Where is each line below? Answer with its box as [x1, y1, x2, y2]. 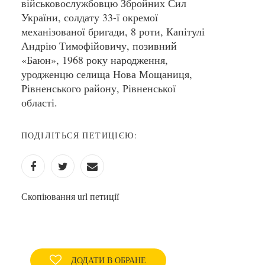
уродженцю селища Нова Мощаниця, [21, 67, 192, 81]
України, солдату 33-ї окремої [21, 10, 158, 24]
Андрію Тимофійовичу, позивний [21, 38, 177, 53]
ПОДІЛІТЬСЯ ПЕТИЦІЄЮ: [21, 130, 137, 141]
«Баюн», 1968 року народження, [21, 53, 168, 67]
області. [21, 95, 57, 109]
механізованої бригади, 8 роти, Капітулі [21, 24, 205, 38]
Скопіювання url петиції [21, 190, 119, 202]
